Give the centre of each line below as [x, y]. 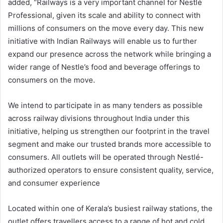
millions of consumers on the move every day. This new [106, 28]
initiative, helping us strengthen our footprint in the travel [109, 131]
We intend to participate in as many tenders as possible [105, 105]
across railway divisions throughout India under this [99, 118]
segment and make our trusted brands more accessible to [110, 144]
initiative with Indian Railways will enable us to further [103, 41]
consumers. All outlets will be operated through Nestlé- [106, 157]
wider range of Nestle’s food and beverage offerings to [104, 67]
